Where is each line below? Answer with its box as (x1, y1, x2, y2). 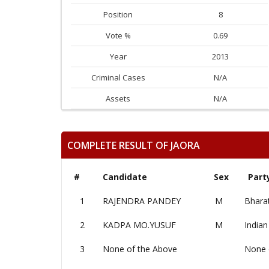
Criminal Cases (91, 72, 145, 83)
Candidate (103, 171, 147, 183)
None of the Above (103, 243, 177, 255)
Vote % (105, 30, 131, 41)
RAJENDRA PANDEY (103, 195, 181, 207)
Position (103, 9, 133, 20)
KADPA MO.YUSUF (103, 219, 176, 231)
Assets (106, 93, 131, 104)
